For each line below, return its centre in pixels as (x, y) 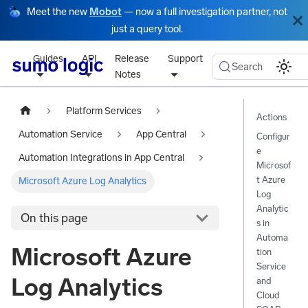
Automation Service (61, 134)
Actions (271, 117)
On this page (54, 218)
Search (247, 66)
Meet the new (58, 12)
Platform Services (103, 111)
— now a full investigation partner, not (205, 12)
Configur (273, 136)
